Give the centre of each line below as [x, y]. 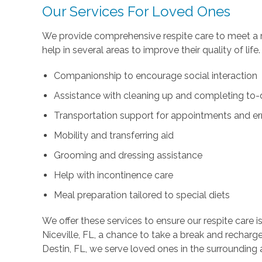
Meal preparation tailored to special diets [142, 195]
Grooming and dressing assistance [128, 155]
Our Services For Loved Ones [137, 11]
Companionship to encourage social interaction [156, 75]
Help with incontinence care [114, 175]
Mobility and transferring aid [114, 135]
